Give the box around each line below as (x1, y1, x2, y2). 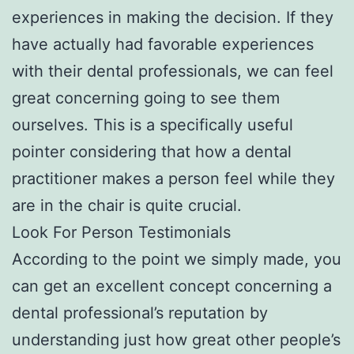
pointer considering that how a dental (12, 141, 292, 161)
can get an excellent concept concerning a (12, 276, 332, 296)
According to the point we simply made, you (12, 249, 341, 269)
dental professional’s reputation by (12, 303, 268, 322)
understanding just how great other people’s (12, 330, 341, 349)
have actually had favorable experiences (12, 34, 314, 54)
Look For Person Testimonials (12, 222, 231, 242)
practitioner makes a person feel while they (12, 168, 335, 188)
